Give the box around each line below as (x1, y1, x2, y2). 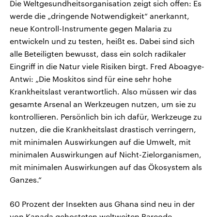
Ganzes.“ (10, 174, 42, 184)
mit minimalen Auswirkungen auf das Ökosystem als (10, 162, 202, 171)
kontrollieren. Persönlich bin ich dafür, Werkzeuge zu (10, 111, 202, 121)
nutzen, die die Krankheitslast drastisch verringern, (10, 124, 196, 134)
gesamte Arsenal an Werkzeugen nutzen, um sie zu (10, 99, 196, 108)
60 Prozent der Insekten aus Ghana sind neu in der (10, 199, 195, 208)
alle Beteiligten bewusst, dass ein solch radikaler (10, 48, 186, 58)
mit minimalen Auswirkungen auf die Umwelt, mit (10, 137, 191, 146)
